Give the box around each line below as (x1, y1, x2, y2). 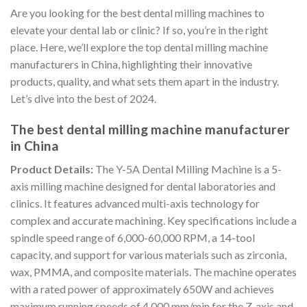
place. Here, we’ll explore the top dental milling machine (10, 40, 268, 53)
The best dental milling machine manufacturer (10, 121, 290, 137)
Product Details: (10, 162, 93, 176)
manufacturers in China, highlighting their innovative (10, 58, 252, 71)
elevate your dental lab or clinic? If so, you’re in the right (10, 23, 268, 36)
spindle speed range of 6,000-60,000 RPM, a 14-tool (10, 231, 255, 245)
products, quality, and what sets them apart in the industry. (10, 75, 279, 88)
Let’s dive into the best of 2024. (10, 92, 156, 105)
